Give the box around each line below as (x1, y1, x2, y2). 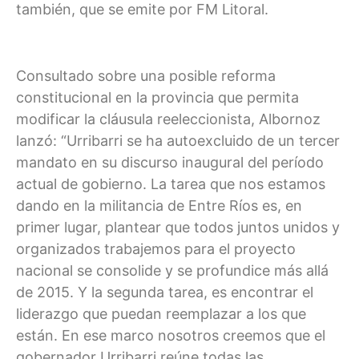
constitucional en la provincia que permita (16, 88, 299, 106)
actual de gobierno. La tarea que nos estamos (16, 175, 325, 192)
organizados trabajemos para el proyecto (16, 240, 296, 257)
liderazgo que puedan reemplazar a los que (16, 305, 306, 322)
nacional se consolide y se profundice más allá (16, 261, 329, 279)
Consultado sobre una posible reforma (16, 67, 276, 84)
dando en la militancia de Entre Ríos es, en (16, 196, 302, 214)
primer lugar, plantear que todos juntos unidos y (16, 218, 340, 236)
